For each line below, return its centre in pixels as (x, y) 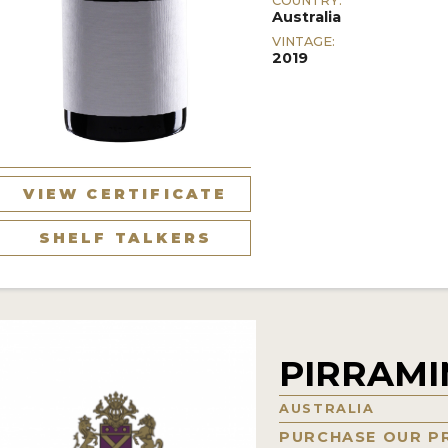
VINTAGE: (304, 41)
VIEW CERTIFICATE (125, 193)
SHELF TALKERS (125, 237)
